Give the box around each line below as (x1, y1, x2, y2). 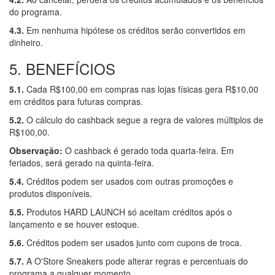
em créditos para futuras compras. (9, 95, 143, 107)
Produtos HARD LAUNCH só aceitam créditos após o (24, 205, 232, 218)
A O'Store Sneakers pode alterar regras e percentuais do (24, 254, 248, 267)
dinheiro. (9, 36, 43, 48)
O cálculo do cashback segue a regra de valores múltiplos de (24, 113, 263, 126)
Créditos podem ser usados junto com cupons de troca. (24, 236, 242, 249)
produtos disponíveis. (9, 187, 92, 199)
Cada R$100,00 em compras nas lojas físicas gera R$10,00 (24, 82, 258, 95)
